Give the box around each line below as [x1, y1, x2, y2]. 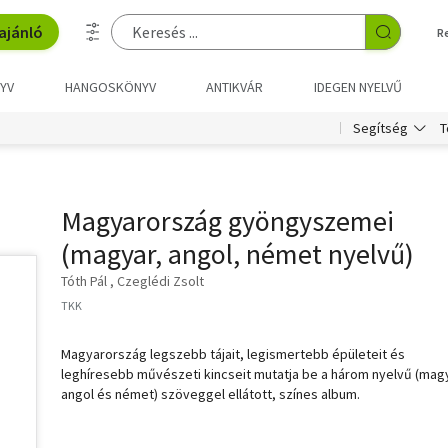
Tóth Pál [61, 272, 107, 290]
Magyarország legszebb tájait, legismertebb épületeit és [61, 345, 405, 363]
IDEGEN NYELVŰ [313, 78, 402, 96]
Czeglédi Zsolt [117, 272, 204, 290]
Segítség [353, 119, 408, 137]
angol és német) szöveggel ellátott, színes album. [61, 385, 360, 403]
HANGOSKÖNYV [64, 78, 156, 96]
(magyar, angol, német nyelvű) [61, 236, 414, 272]
